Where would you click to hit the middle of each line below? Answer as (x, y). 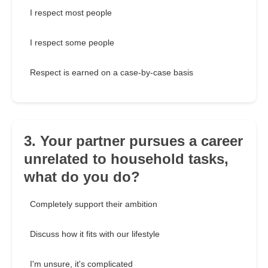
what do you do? (82, 177)
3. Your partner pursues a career (133, 141)
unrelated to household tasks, (126, 159)
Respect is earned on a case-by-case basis (112, 73)
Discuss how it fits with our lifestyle (95, 234)
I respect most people (71, 13)
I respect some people (72, 43)
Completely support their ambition (94, 204)
